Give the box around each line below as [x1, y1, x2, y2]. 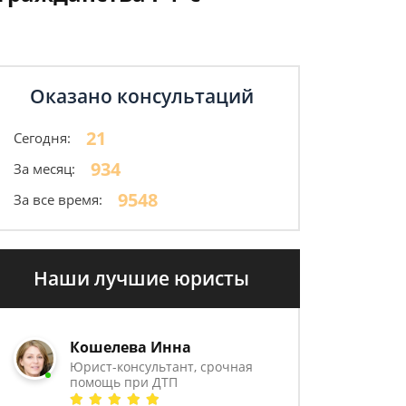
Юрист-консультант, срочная [70, 358, 254, 375]
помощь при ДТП [70, 373, 179, 391]
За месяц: [14, 159, 75, 178]
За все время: [14, 190, 102, 208]
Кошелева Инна [70, 337, 192, 357]
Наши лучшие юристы [34, 266, 249, 291]
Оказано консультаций [29, 83, 254, 109]
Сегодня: [14, 129, 71, 147]
